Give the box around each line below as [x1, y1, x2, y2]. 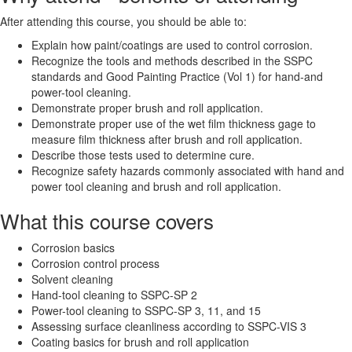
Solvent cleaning [31, 271, 113, 287]
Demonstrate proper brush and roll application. [31, 100, 263, 115]
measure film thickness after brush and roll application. [31, 131, 302, 147]
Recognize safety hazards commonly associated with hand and [31, 163, 344, 178]
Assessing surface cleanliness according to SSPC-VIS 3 [31, 318, 306, 334]
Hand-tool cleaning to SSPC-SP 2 [31, 287, 197, 302]
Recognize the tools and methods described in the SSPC [31, 53, 313, 68]
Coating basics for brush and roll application [31, 334, 249, 350]
